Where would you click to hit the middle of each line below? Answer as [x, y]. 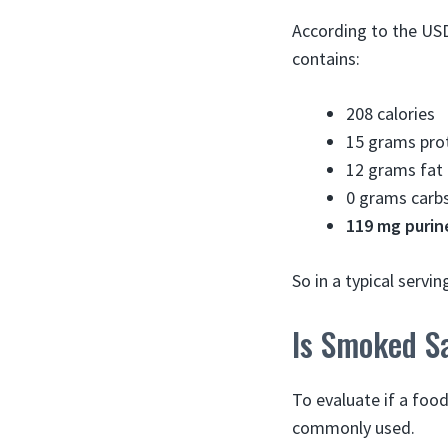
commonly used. [353, 427]
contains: [326, 58]
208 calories [390, 113]
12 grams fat [394, 169]
